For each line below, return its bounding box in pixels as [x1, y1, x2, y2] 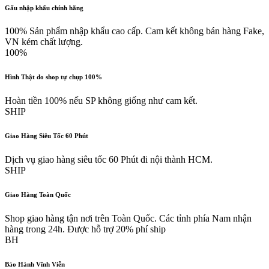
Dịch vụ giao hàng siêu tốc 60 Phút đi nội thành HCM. [5, 154, 213, 165]
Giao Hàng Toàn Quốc [5, 191, 71, 199]
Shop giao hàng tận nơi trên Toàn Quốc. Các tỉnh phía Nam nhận [5, 213, 252, 224]
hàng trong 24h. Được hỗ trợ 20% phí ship [5, 224, 166, 235]
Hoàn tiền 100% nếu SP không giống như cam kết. [5, 95, 198, 106]
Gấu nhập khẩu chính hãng [5, 4, 83, 11]
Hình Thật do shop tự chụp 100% [5, 73, 102, 81]
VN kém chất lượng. [5, 37, 83, 47]
